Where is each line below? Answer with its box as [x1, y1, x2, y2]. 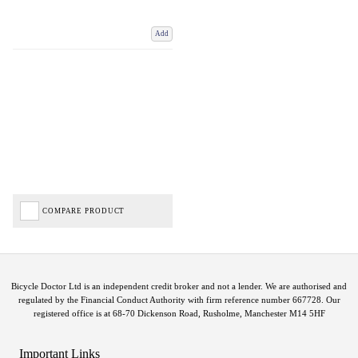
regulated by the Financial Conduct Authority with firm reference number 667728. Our [18, 294, 340, 304]
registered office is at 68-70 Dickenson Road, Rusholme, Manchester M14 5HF [33, 308, 325, 318]
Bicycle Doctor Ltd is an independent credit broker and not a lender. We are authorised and [11, 280, 347, 291]
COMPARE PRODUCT [42, 206, 125, 215]
